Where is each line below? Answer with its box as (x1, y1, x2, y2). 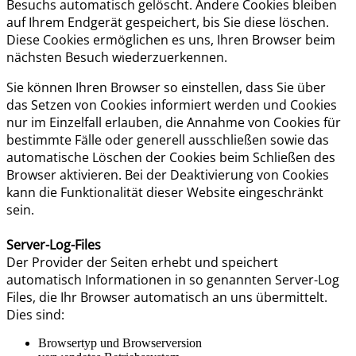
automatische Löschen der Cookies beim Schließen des (6, 148, 335, 166)
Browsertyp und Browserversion (38, 335, 202, 350)
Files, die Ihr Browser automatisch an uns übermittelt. (6, 288, 327, 306)
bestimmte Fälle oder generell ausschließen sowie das (6, 130, 329, 149)
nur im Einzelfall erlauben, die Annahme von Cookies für (6, 113, 341, 131)
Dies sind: (6, 305, 64, 323)
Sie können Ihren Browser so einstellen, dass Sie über (6, 78, 326, 96)
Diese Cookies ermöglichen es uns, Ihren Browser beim (6, 30, 335, 48)
